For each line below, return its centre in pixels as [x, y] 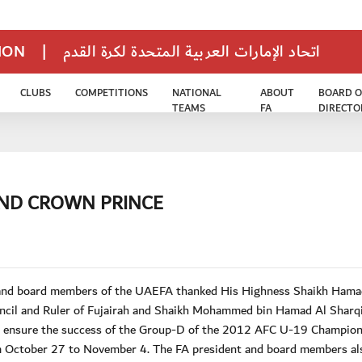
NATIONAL [197, 93]
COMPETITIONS [112, 93]
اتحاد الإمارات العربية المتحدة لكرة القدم [192, 52]
